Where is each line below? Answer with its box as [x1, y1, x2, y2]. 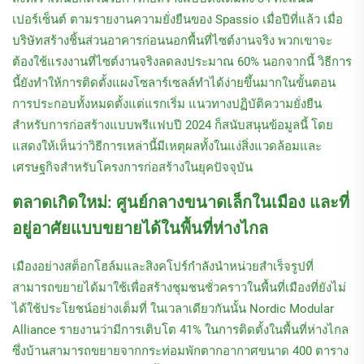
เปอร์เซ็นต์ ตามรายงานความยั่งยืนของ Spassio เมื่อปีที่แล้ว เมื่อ [12, 11, 343, 27]
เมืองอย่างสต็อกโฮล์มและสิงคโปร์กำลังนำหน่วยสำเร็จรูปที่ [12, 258, 314, 274]
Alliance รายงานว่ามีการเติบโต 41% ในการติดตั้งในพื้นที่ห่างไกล [12, 322, 349, 337]
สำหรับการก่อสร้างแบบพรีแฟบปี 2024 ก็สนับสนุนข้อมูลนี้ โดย [12, 117, 333, 132]
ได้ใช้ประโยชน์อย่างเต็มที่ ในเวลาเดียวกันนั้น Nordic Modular [12, 301, 334, 316]
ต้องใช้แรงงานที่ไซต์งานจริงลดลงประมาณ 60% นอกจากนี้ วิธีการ [12, 54, 352, 69]
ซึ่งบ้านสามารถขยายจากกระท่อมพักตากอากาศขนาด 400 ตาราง [12, 343, 349, 358]
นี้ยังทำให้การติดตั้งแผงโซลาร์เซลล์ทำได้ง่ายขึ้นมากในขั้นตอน [12, 75, 336, 90]
